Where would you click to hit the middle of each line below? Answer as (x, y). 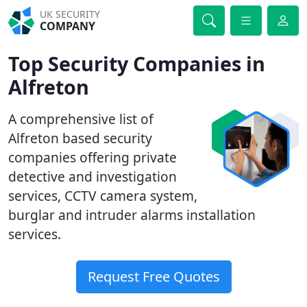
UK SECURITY (70, 14)
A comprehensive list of (81, 119)
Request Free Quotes (153, 277)
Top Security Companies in (137, 63)
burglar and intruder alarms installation (132, 215)
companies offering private (93, 157)
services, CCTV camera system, (103, 196)
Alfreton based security (80, 138)
